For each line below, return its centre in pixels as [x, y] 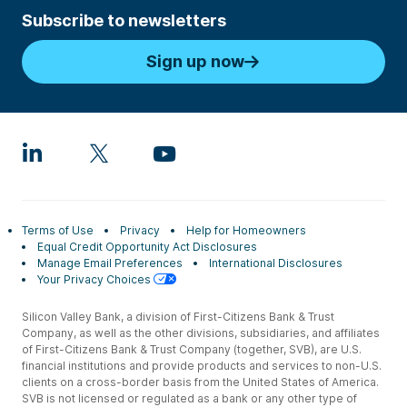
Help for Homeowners [246, 230]
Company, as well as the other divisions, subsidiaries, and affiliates [201, 333]
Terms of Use [58, 230]
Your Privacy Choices [95, 279]
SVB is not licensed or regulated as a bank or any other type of [189, 398]
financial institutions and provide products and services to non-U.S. [202, 366]
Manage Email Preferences [110, 263]
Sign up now [195, 61]
